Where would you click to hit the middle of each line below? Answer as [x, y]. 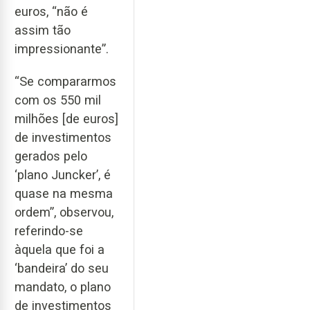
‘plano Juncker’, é [63, 174]
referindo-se [49, 230]
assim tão [43, 30]
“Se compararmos [65, 81]
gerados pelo [51, 156]
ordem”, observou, [64, 212]
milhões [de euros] [66, 118]
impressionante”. [62, 48]
